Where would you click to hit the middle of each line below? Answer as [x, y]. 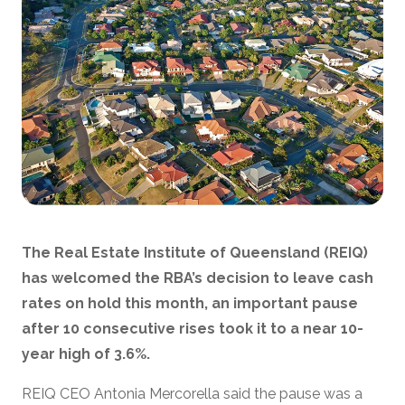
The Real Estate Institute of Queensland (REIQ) [195, 252]
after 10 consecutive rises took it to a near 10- [193, 328]
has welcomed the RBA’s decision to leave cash [198, 278]
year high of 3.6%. [86, 353]
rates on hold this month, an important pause [190, 303]
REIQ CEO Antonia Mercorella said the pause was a [192, 393]
